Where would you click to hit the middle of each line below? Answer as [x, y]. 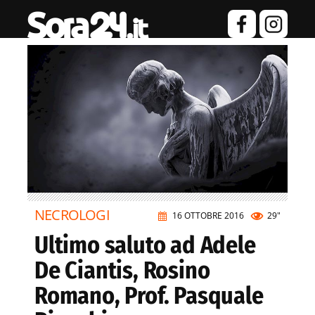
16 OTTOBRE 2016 [208, 216]
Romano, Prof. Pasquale [149, 296]
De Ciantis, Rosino [122, 271]
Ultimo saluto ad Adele [145, 245]
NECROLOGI [72, 215]
